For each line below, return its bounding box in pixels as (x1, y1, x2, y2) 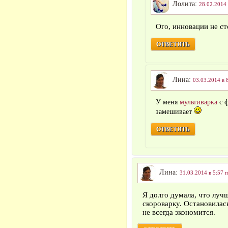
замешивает (156, 108, 194, 116)
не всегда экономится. (142, 208, 215, 216)
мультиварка (180, 98, 217, 106)
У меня (156, 98, 180, 106)
